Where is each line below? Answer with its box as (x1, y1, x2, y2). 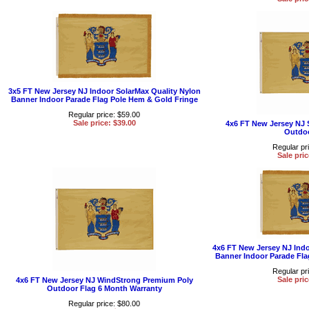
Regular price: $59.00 (68, 110, 140, 119)
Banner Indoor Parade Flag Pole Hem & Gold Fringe (10, 94, 198, 103)
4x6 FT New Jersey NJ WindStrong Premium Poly (15, 275, 193, 284)
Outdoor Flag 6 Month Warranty (46, 283, 162, 292)
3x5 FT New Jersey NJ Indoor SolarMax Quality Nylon (8, 86, 201, 95)
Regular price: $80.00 (68, 299, 140, 308)
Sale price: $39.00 (72, 118, 136, 127)
